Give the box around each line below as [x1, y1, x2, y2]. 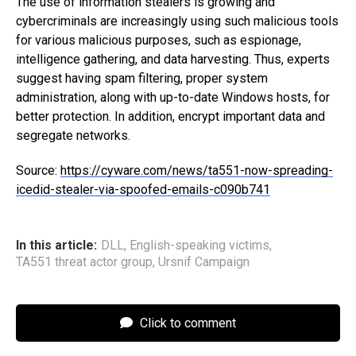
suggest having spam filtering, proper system [16, 70, 268, 86]
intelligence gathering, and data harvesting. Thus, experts [16, 51, 330, 67]
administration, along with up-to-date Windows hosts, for [16, 89, 330, 105]
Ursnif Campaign [158, 253, 250, 269]
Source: [16, 162, 60, 178]
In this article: [16, 237, 97, 253]
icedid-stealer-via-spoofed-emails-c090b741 [16, 181, 270, 197]
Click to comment [137, 315, 236, 331]
